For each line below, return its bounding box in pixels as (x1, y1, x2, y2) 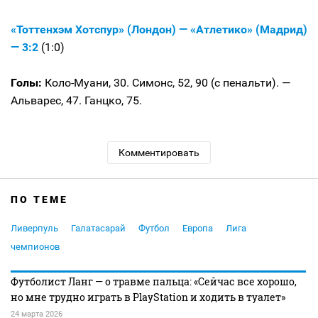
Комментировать (119, 146, 199, 158)
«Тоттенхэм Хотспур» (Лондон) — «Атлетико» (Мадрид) (11, 22, 307, 36)
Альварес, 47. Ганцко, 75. (11, 93, 145, 107)
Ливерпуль (11, 222, 58, 234)
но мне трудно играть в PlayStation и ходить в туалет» (11, 290, 285, 304)
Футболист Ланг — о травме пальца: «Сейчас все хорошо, (11, 274, 297, 288)
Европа (182, 222, 213, 234)
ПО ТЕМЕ (11, 193, 68, 205)
